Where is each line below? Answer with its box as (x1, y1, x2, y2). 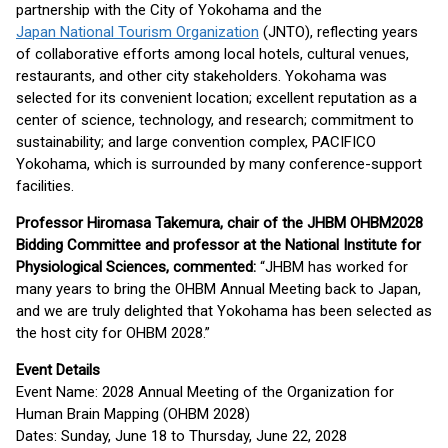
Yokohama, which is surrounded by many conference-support (16, 155, 422, 173)
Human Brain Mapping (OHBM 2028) (16, 405, 250, 423)
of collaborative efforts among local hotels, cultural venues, (16, 45, 409, 63)
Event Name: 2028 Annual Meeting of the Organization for (16, 383, 394, 401)
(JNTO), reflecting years (259, 23, 418, 41)
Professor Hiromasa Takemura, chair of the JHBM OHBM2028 (16, 214, 423, 232)
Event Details (16, 361, 100, 379)
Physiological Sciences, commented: (16, 258, 260, 276)
